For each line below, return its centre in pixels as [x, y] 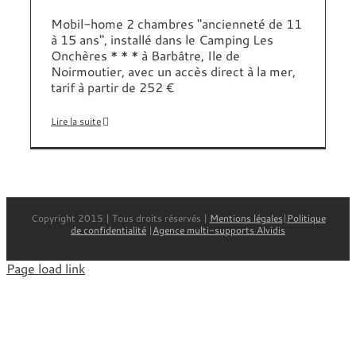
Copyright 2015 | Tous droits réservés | [120, 218]
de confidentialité [108, 230]
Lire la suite [76, 121]
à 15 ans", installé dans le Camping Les [162, 39]
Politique [306, 218]
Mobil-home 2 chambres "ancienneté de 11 [176, 23]
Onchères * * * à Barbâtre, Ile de [145, 55]
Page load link [46, 268]
